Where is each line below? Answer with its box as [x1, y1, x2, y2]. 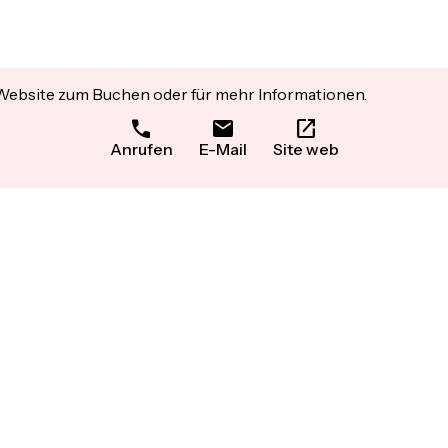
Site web [272, 139, 339, 160]
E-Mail [198, 139, 247, 160]
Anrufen [109, 139, 173, 160]
